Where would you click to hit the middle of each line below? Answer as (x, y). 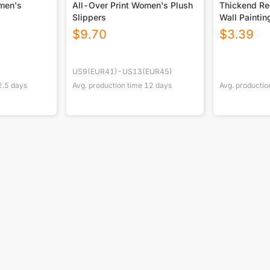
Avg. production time (108, 86)
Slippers (89, 17)
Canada (234, 30)
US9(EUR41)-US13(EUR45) (123, 72)
